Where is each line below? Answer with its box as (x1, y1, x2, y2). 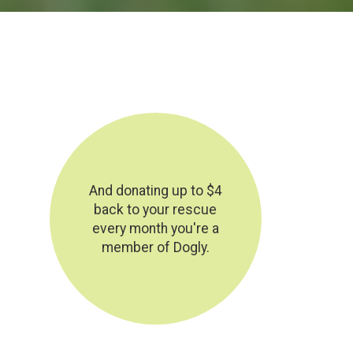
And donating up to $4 (88, 182, 222, 199)
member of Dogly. (101, 239, 210, 255)
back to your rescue (94, 201, 217, 217)
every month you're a (91, 220, 219, 236)
